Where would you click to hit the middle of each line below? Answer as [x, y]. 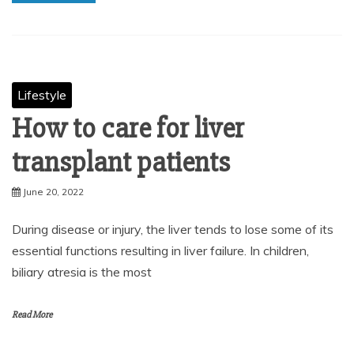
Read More [32, 315]
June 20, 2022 [53, 192]
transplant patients [121, 163]
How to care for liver [128, 129]
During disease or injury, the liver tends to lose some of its [173, 229]
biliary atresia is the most [82, 272]
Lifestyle [42, 95]
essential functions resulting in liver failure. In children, [160, 250]
